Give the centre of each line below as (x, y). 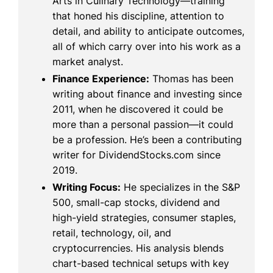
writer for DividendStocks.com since (136, 154)
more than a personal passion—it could (143, 124)
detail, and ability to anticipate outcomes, (148, 31)
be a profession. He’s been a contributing (147, 139)
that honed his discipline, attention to (138, 16)
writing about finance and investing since (147, 94)
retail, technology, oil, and (112, 233)
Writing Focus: (87, 187)
